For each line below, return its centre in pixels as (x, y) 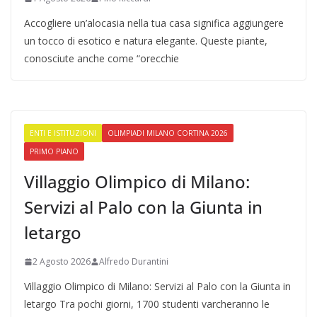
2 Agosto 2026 (62, 262)
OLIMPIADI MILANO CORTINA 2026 (168, 133)
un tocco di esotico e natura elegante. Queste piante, (146, 41)
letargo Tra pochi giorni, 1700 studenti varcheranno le (147, 304)
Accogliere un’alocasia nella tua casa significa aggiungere (154, 23)
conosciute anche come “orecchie (102, 59)
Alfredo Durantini (134, 262)
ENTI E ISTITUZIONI (63, 133)
